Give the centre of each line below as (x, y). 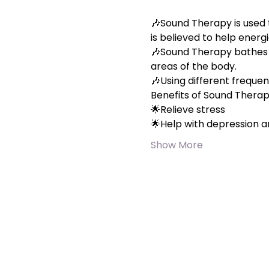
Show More (177, 145)
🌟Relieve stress (188, 110)
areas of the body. (193, 66)
